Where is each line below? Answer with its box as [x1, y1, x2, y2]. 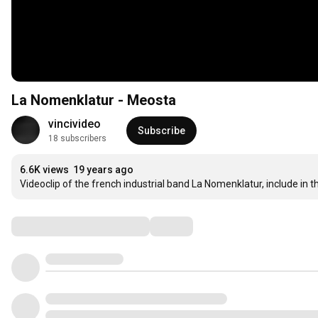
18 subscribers [48, 133, 106, 143]
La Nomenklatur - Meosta [11, 92, 176, 109]
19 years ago [73, 164, 133, 175]
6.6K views [20, 164, 69, 175]
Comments [11, 217, 82, 234]
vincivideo [48, 117, 101, 131]
